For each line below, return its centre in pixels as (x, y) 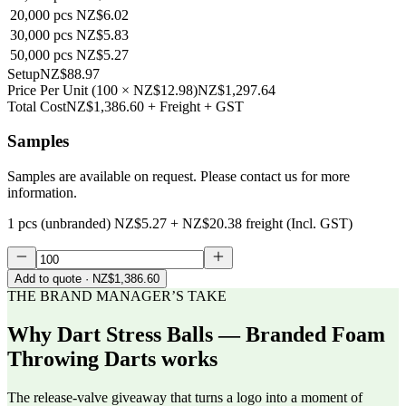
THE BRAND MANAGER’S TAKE (117, 296)
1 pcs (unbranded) (59, 224)
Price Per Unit (48, 90)
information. (42, 193)
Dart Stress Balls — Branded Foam (221, 335)
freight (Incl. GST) (299, 224)
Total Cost (37, 106)
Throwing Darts (82, 359)
